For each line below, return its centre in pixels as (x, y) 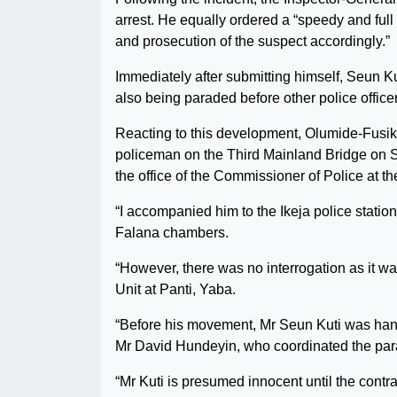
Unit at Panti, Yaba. (175, 289)
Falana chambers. (172, 233)
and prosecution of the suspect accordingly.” (253, 41)
